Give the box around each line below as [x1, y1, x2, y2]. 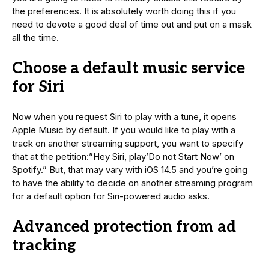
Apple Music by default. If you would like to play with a [12, 124, 235, 136]
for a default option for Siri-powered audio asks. [12, 190, 210, 202]
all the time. [12, 31, 59, 43]
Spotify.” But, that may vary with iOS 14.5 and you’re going [12, 163, 247, 175]
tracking [12, 235, 76, 255]
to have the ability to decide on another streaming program [12, 177, 253, 189]
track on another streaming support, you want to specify [12, 137, 243, 149]
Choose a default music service [12, 58, 245, 78]
